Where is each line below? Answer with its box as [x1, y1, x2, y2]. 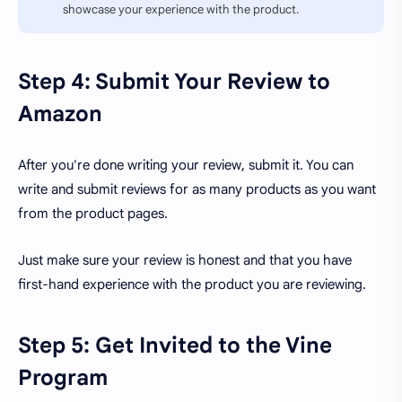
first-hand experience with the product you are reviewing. [18, 276, 366, 293]
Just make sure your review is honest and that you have [18, 252, 352, 269]
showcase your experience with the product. [63, 2, 299, 18]
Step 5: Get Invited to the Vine [18, 332, 332, 360]
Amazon [18, 100, 102, 128]
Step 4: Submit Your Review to [18, 68, 330, 96]
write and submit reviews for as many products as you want [18, 180, 376, 197]
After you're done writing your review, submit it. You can [18, 156, 354, 173]
